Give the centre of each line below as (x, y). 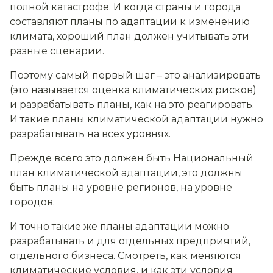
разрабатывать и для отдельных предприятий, (130, 241)
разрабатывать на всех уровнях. (90, 134)
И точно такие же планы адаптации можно (119, 227)
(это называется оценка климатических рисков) (133, 90)
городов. (32, 202)
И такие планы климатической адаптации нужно (136, 119)
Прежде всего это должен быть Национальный (132, 158)
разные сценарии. (58, 51)
